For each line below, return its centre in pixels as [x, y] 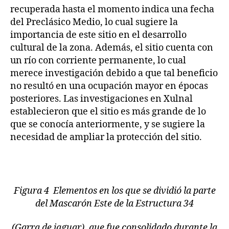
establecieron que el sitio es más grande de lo [108, 111]
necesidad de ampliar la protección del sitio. [106, 137]
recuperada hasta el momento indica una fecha [112, 9]
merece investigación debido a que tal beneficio [114, 73]
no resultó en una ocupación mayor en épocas [109, 86]
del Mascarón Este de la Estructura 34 [114, 203]
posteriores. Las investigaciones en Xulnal [101, 99]
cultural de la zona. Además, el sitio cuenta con [112, 48]
